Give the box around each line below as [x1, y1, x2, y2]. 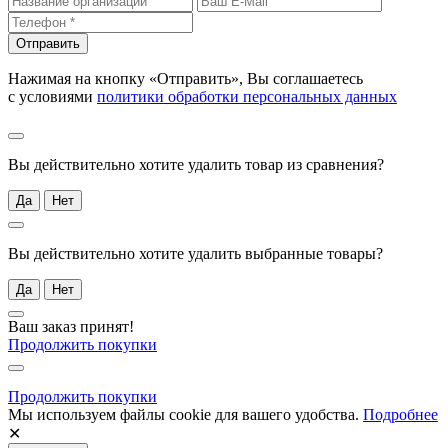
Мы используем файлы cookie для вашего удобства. [8, 405, 363, 423]
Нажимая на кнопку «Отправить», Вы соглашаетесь [8, 69, 363, 87]
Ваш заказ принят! [8, 317, 134, 335]
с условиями [8, 87, 97, 105]
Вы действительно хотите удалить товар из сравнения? [8, 155, 384, 173]
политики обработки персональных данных [97, 87, 397, 105]
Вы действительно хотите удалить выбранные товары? [8, 244, 383, 262]
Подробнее [363, 405, 438, 423]
